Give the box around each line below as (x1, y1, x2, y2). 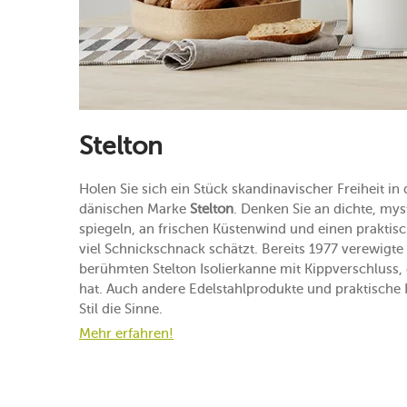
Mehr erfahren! (79, 324, 174, 342)
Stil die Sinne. (79, 300, 163, 317)
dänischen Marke (79, 200, 190, 217)
